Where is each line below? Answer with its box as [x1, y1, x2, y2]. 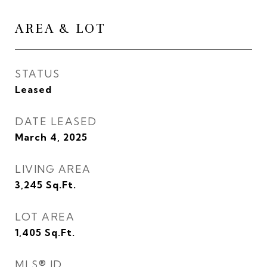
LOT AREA [15, 210, 74, 223]
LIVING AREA [15, 163, 91, 175]
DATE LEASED [15, 115, 97, 128]
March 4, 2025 [15, 131, 88, 143]
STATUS [15, 67, 60, 80]
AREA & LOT [15, 21, 106, 36]
